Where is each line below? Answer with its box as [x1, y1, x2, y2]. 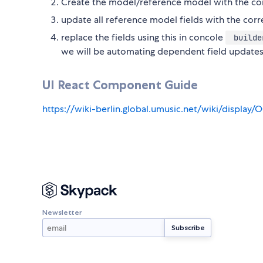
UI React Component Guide [42, 77, 198, 93]
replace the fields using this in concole [61, 31, 225, 44]
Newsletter [42, 207, 82, 217]
